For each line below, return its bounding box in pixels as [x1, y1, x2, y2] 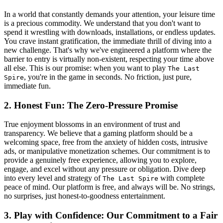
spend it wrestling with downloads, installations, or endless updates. [4, 27, 216, 36]
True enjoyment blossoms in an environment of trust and [4, 120, 180, 129]
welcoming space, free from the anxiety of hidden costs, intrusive [4, 138, 208, 147]
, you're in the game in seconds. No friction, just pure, [24, 72, 192, 81]
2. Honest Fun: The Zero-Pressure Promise [4, 100, 178, 111]
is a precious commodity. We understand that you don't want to [4, 18, 201, 27]
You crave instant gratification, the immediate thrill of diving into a [4, 36, 212, 45]
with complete [158, 174, 205, 183]
